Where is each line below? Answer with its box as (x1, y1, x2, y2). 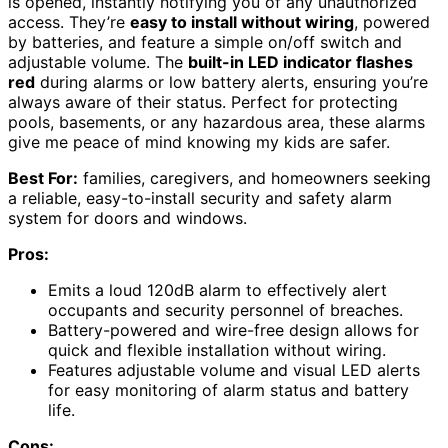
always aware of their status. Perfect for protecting (8, 91, 398, 112)
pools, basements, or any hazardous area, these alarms (8, 111, 425, 132)
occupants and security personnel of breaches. (48, 299, 403, 320)
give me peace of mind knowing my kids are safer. (8, 131, 390, 152)
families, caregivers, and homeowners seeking (78, 167, 431, 188)
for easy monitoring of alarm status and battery (48, 379, 409, 400)
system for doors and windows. (8, 207, 247, 228)
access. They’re (8, 11, 130, 32)
